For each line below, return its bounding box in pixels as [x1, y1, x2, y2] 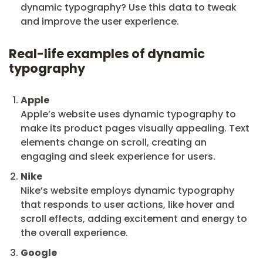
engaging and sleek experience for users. [21, 150, 215, 163]
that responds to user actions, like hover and [21, 198, 234, 211]
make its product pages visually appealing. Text [21, 122, 249, 135]
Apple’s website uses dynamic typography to [21, 107, 236, 121]
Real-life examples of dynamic [9, 45, 205, 62]
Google [21, 246, 57, 259]
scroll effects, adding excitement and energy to [21, 212, 247, 225]
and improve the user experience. [21, 15, 179, 28]
